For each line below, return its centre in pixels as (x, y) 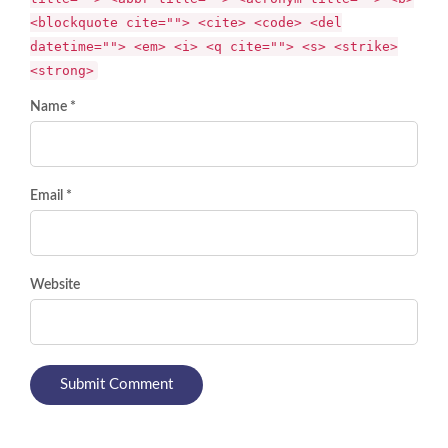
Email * (51, 196)
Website (55, 285)
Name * (53, 107)
